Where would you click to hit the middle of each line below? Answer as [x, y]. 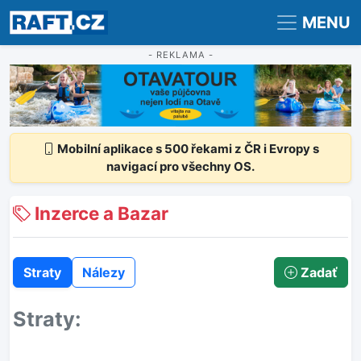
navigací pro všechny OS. [180, 167]
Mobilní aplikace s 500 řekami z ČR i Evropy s [187, 149]
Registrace [48, 14]
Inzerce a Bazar [100, 214]
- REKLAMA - [180, 55]
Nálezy [104, 273]
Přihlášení [126, 14]
